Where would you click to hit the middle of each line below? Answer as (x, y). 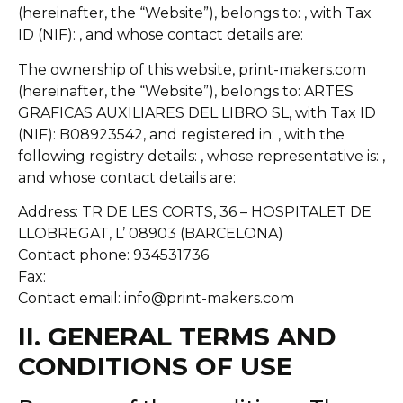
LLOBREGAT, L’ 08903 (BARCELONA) (151, 234)
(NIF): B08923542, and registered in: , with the (181, 134)
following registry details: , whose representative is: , (201, 156)
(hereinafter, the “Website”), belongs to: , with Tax (195, 13)
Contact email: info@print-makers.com (156, 299)
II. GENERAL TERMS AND (177, 337)
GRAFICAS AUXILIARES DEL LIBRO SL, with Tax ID (197, 112)
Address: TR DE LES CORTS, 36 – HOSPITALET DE (195, 212)
